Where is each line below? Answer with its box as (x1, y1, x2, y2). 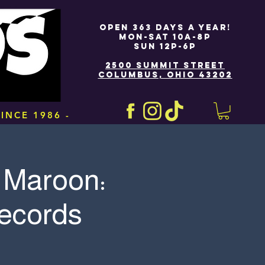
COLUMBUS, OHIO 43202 (98, 70, 232, 80)
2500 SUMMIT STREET (105, 60, 225, 70)
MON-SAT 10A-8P (119, 32, 211, 42)
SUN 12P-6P (134, 41, 196, 51)
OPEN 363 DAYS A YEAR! (99, 22, 231, 33)
